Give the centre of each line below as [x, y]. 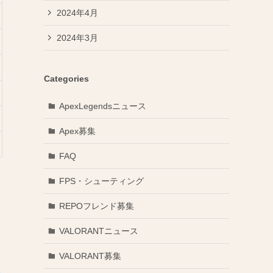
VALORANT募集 [90, 256]
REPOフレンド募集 [96, 206]
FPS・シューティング [101, 181]
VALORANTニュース [98, 231]
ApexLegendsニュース [102, 106]
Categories [66, 79]
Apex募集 [77, 131]
